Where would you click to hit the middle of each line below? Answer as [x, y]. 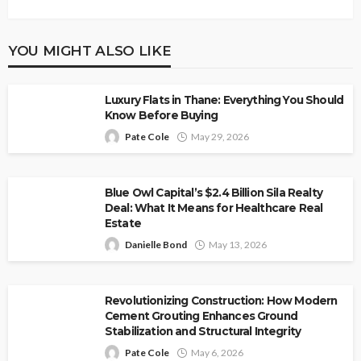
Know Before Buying [161, 116]
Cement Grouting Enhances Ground [201, 316]
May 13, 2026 [238, 245]
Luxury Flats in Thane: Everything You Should [224, 100]
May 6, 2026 [217, 353]
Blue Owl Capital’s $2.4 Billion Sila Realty [214, 193]
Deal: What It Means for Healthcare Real [214, 208]
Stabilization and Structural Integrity [203, 332]
